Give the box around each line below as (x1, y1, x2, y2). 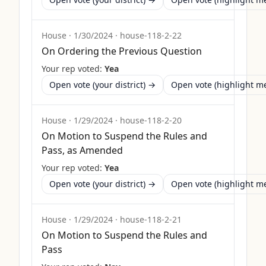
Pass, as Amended (42, 144, 123, 157)
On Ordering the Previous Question (42, 45, 202, 58)
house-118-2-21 (120, 214, 182, 225)
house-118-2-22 (120, 30, 182, 41)
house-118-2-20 (120, 115, 182, 126)
